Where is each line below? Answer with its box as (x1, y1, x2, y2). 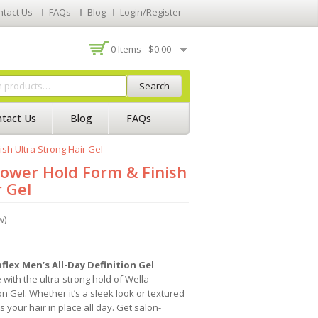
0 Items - (111, 43, 148, 55)
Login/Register (120, 6, 182, 18)
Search (139, 79, 170, 92)
